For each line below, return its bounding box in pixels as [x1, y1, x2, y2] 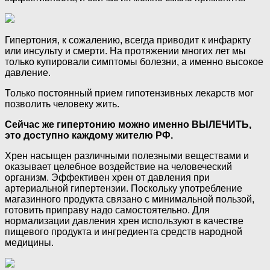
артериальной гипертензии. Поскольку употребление [5, 183, 242, 194]
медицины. [5, 237, 54, 248]
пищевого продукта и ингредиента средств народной [5, 227, 242, 237]
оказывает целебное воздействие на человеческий [5, 162, 232, 172]
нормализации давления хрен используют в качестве [5, 216, 243, 227]
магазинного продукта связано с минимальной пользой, [5, 194, 254, 205]
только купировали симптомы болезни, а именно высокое [5, 57, 263, 67]
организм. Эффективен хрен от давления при [5, 172, 210, 183]
